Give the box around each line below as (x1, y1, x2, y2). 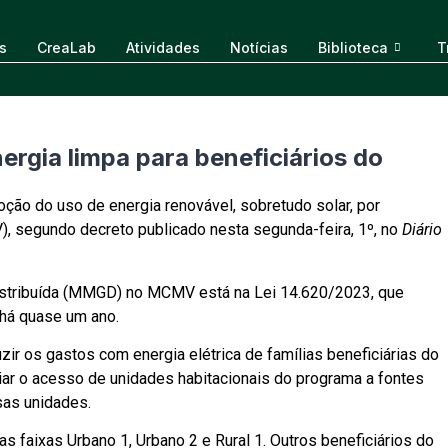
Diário (402, 220, 442, 240)
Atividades (125, 38, 200, 56)
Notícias (229, 38, 288, 56)
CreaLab (36, 38, 96, 56)
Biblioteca (317, 38, 388, 56)
